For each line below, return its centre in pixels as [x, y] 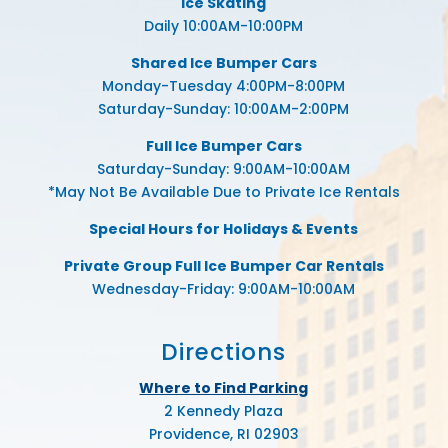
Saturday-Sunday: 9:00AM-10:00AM [224, 169]
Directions [224, 352]
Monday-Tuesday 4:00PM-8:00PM [224, 86]
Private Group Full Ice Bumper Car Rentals [223, 266]
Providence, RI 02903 [223, 434]
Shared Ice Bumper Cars [223, 63]
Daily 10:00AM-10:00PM [224, 26]
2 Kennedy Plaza [224, 411]
